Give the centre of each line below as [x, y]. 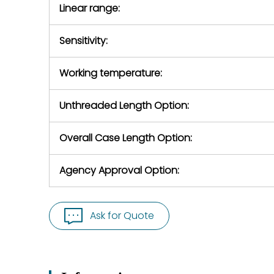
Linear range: [90, 8]
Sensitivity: [83, 41]
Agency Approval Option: [119, 170]
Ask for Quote [122, 216]
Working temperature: [111, 73]
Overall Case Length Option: [126, 138]
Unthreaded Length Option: [124, 106]
